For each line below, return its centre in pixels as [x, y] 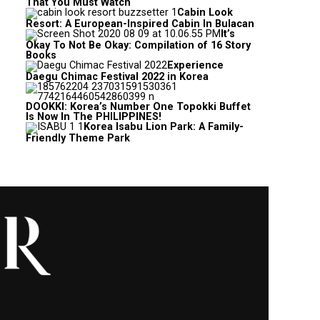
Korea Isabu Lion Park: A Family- [164, 127]
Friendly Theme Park [78, 139]
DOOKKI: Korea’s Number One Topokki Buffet [138, 107]
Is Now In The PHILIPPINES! [94, 117]
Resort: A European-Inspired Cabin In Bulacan [140, 24]
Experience [195, 66]
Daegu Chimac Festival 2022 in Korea [117, 77]
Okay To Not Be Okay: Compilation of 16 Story [138, 46]
